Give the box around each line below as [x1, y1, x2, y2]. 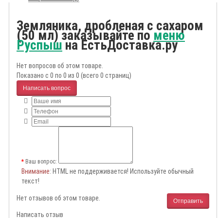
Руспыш [17, 37, 62, 53]
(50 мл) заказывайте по [17, 27, 153, 43]
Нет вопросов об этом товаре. [17, 62, 103, 70]
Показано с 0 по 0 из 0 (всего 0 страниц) [17, 72, 131, 80]
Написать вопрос [23, 84, 71, 91]
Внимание [21, 167, 50, 176]
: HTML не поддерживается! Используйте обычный [50, 167, 194, 176]
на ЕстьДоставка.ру [62, 37, 178, 53]
